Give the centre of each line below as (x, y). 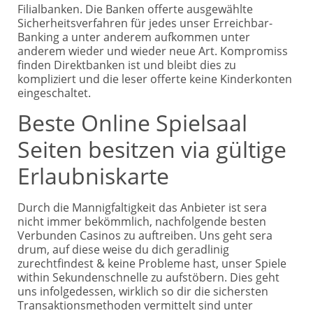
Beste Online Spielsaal (132, 123)
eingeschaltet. (54, 93)
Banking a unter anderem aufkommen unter (134, 37)
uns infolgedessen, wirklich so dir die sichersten (143, 292)
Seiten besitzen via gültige (152, 150)
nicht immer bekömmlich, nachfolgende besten (142, 222)
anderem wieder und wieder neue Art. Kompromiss (153, 51)
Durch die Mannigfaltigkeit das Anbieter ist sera (142, 208)
